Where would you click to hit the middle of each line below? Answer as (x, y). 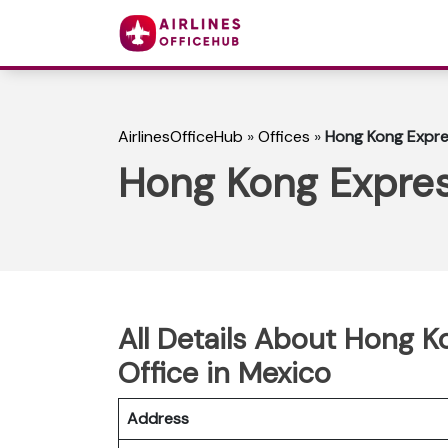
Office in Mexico (224, 372)
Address (158, 418)
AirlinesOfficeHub (180, 137)
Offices (284, 137)
